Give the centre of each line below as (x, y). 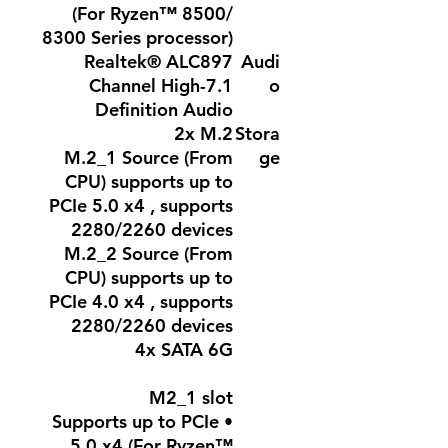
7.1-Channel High (144, 85)
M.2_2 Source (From (148, 253)
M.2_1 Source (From (148, 157)
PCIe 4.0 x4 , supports (141, 301)
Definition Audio (164, 109)
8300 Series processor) (137, 37)
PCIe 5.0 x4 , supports (141, 205)
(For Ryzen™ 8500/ (152, 13)
